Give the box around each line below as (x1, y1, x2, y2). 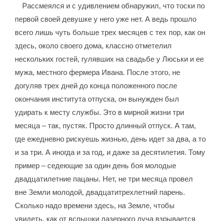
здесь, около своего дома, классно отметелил (15, 41, 172, 50)
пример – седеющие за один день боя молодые (15, 161, 177, 170)
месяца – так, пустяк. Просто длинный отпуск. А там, (15, 121, 196, 130)
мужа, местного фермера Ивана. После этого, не (15, 68, 181, 77)
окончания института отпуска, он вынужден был (15, 95, 180, 104)
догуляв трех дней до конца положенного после (15, 81, 178, 90)
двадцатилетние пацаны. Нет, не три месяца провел (15, 175, 193, 184)
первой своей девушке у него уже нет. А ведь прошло (15, 15, 197, 24)
